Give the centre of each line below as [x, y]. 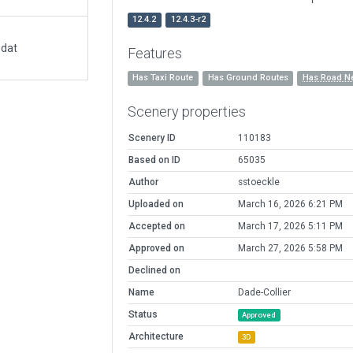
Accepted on [156, 227]
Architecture [156, 337]
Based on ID [154, 160]
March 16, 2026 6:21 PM [290, 204]
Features [154, 54]
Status [143, 315]
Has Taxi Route [163, 78]
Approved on [156, 249]
